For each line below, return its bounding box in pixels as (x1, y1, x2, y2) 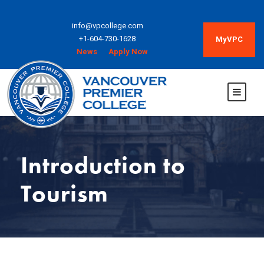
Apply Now (108, 47, 148, 56)
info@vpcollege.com (71, 21, 143, 30)
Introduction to (21, 150, 186, 180)
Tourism (21, 179, 108, 209)
